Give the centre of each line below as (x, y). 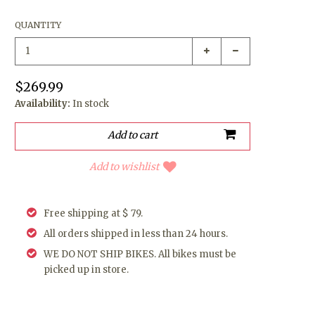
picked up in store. (86, 269)
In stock (91, 103)
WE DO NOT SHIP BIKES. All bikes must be (140, 254)
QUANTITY (38, 25)
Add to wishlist (124, 166)
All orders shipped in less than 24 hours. (136, 233)
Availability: (43, 103)
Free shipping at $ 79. (94, 213)
